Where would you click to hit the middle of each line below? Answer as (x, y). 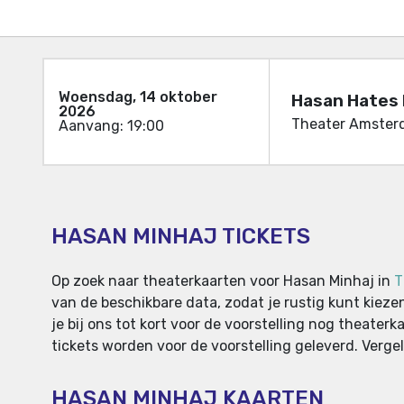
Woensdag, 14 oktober (138, 97)
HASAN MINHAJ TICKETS (181, 237)
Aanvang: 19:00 (111, 126)
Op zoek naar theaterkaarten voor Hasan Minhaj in (223, 281)
